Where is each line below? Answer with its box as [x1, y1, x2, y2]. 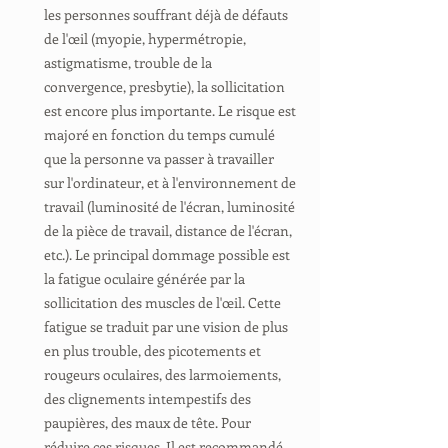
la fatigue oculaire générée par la [44, 269, 245, 288]
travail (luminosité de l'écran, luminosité [44, 197, 295, 216]
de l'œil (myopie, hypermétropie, [44, 29, 246, 48]
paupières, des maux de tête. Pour [44, 413, 251, 432]
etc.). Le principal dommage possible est [44, 245, 290, 264]
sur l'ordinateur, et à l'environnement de [44, 173, 296, 192]
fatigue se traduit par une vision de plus [44, 317, 288, 336]
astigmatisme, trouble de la [44, 53, 212, 72]
